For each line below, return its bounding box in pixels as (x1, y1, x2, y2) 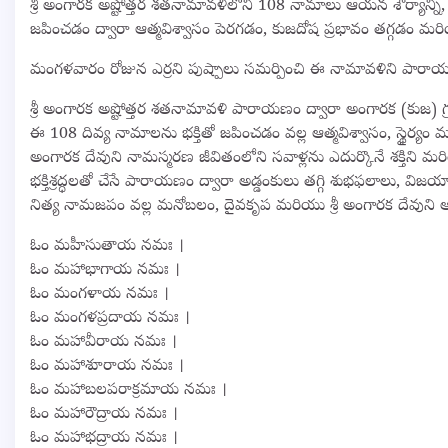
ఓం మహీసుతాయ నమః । (30, 235, 184, 258)
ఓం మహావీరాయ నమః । (30, 331, 177, 354)
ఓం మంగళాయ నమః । (30, 283, 169, 306)
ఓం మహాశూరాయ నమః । (30, 355, 184, 378)
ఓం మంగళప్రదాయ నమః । (30, 307, 190, 330)
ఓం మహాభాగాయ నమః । (30, 259, 180, 282)
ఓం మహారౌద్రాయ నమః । (30, 403, 178, 426)
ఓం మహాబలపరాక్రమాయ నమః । (30, 379, 227, 402)
